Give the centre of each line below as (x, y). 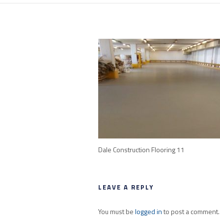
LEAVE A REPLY (126, 187)
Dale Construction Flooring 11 (141, 150)
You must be (116, 211)
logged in (148, 211)
